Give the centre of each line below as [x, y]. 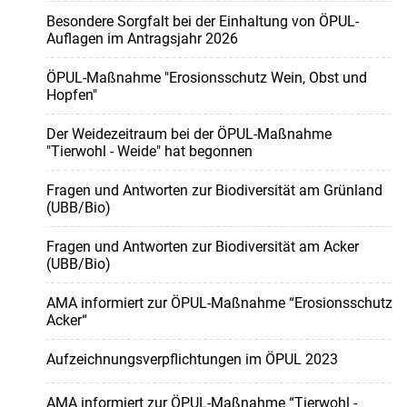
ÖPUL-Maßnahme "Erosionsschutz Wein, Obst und [206, 78]
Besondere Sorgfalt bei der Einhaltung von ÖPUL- [202, 22]
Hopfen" [71, 95]
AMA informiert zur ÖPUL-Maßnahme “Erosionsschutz [219, 303]
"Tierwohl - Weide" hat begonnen [149, 152]
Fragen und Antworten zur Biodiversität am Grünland [214, 191]
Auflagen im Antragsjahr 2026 [142, 39]
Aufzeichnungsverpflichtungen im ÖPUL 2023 [192, 360]
